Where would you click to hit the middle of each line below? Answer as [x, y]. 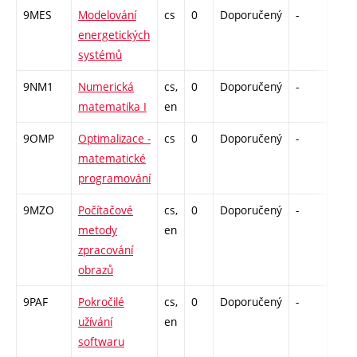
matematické [112, 159]
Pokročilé [101, 302]
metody [98, 230]
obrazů [96, 270]
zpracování [106, 250]
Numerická [106, 87]
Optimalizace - [114, 139]
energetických [114, 35]
